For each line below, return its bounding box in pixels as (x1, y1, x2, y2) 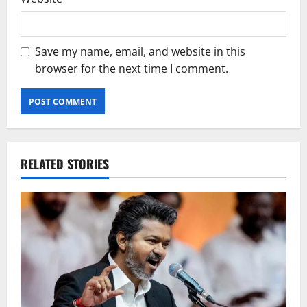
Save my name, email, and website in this (35, 44, 245, 60)
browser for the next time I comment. (35, 61, 228, 77)
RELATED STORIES (21, 155, 109, 173)
